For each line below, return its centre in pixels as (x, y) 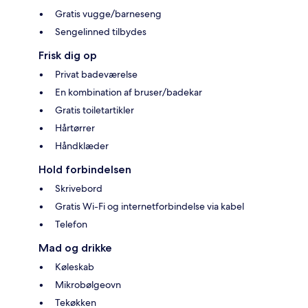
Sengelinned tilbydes (101, 32)
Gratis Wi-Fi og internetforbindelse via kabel (150, 207)
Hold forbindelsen (85, 170)
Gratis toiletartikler (95, 110)
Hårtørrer (75, 128)
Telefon (71, 224)
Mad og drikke (75, 248)
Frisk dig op (68, 56)
